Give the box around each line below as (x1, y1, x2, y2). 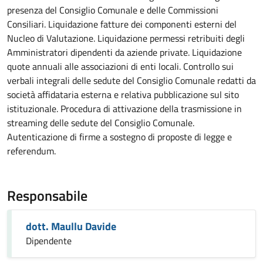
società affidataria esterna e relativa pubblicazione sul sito (7, 87, 239, 102)
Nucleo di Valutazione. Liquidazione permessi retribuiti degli (7, 31, 245, 45)
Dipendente (26, 234, 72, 248)
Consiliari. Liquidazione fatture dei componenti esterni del (7, 17, 237, 31)
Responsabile (7, 185, 87, 206)
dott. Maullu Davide (26, 218, 116, 234)
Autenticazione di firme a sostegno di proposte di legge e (7, 130, 232, 144)
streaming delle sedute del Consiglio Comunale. (7, 116, 194, 130)
